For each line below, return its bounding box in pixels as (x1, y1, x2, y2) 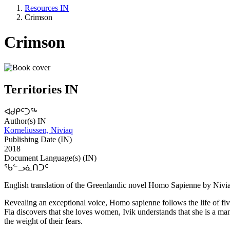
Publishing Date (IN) (4, 135, 72, 144)
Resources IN (25, 3, 69, 12)
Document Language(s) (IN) (4, 153, 97, 162)
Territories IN (4, 82, 78, 96)
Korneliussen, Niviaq (4, 125, 73, 135)
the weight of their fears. (4, 216, 83, 225)
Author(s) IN (4, 116, 46, 125)
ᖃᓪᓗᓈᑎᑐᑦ (4, 163, 48, 172)
